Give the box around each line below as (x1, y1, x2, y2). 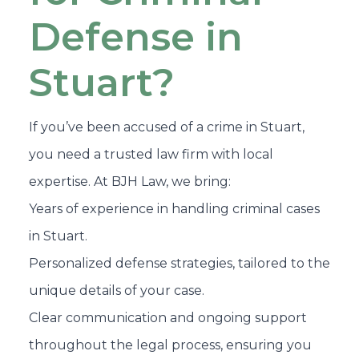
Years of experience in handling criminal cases (29, 201, 320, 216)
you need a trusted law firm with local (29, 147, 273, 162)
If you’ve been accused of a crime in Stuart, (29, 119, 305, 135)
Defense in (29, 14, 243, 60)
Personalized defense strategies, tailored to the (29, 256, 330, 271)
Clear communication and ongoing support (29, 310, 307, 325)
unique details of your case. (29, 283, 204, 298)
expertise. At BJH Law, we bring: (29, 174, 231, 189)
